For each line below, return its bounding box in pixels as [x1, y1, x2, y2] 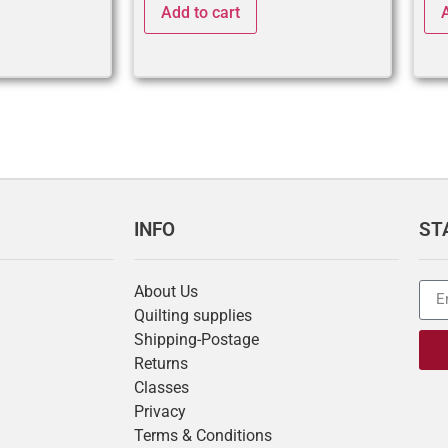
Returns [134, 353, 188, 373]
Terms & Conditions [134, 425, 272, 445]
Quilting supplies [134, 305, 252, 325]
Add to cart [161, 2, 240, 22]
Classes [134, 377, 189, 397]
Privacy [134, 401, 186, 421]
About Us [134, 281, 198, 301]
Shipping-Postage [134, 329, 259, 349]
